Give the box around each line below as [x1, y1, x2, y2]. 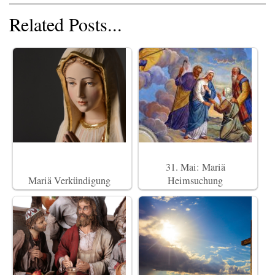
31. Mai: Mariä [165, 160, 225, 174]
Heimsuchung [168, 174, 223, 188]
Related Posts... [9, 12, 122, 37]
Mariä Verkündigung [28, 174, 110, 188]
